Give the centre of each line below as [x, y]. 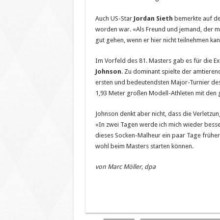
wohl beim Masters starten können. [144, 146]
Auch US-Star [114, 18]
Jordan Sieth [153, 18]
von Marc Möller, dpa [125, 166]
